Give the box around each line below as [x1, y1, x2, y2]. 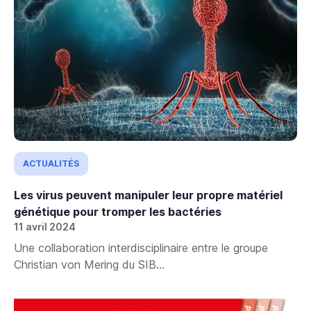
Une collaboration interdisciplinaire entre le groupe [14, 240, 268, 255]
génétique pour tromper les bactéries [14, 204, 221, 219]
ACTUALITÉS [23, 158, 79, 169]
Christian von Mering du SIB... [14, 257, 165, 271]
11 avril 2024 [14, 220, 76, 233]
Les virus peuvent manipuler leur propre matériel [14, 187, 283, 202]
